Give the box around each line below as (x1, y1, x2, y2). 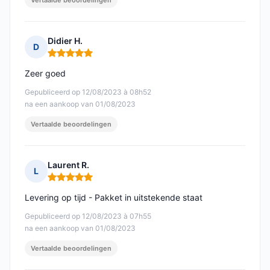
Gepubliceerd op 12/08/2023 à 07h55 (25, 212, 151, 221)
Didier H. (48, 36, 83, 46)
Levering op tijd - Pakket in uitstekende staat (25, 192, 202, 203)
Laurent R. (48, 160, 89, 171)
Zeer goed (25, 68, 66, 79)
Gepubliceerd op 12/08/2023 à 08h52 (25, 87, 151, 97)
